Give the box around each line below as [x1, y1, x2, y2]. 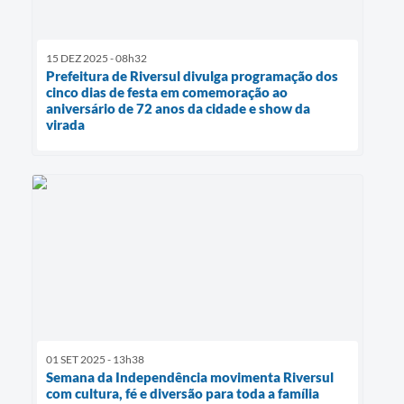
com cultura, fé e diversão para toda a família [46, 385, 319, 402]
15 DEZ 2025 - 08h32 [46, 50, 147, 65]
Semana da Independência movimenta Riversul [46, 369, 334, 386]
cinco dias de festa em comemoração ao [46, 83, 288, 100]
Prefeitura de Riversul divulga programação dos [46, 67, 338, 84]
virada [46, 115, 85, 133]
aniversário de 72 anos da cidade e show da [46, 99, 310, 116]
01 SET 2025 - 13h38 [46, 353, 144, 367]
